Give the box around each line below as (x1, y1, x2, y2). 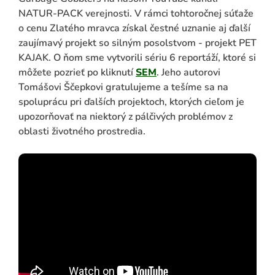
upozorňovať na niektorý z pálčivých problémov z (18, 109, 233, 123)
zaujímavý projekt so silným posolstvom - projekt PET (18, 36, 257, 50)
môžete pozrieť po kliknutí (18, 65, 136, 79)
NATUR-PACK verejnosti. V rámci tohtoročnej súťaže (18, 6, 254, 20)
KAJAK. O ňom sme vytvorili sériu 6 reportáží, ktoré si (18, 50, 256, 64)
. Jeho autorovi (157, 65, 220, 79)
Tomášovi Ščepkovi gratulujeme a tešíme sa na (18, 80, 228, 94)
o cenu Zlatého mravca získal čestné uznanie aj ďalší (18, 21, 250, 35)
